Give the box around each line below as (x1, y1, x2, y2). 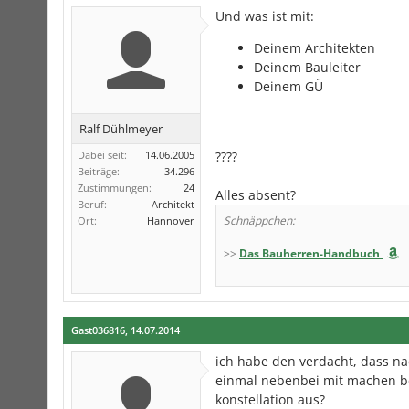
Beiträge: (78, 164, 120, 178)
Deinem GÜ (254, 78, 323, 95)
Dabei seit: (78, 148, 127, 162)
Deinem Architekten (254, 39, 375, 57)
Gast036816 (71, 323, 125, 337)
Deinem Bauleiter (254, 58, 361, 76)
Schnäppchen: (224, 213, 295, 228)
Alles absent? (215, 186, 296, 204)
